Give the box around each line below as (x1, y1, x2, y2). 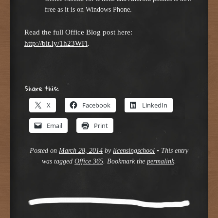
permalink (147, 158, 174, 165)
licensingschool (113, 147, 155, 155)
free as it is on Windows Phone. (45, 6, 132, 14)
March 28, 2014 (59, 147, 103, 155)
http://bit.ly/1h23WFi (24, 38, 88, 47)
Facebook (82, 101, 110, 110)
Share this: (24, 83, 58, 95)
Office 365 (74, 158, 103, 165)
